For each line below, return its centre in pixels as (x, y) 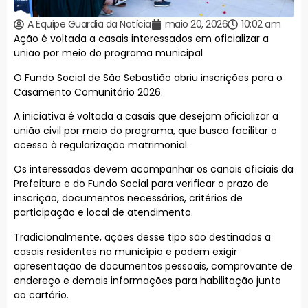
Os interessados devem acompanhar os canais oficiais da (154, 169)
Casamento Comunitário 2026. (88, 92)
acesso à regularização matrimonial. (101, 145)
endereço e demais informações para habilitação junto (147, 280)
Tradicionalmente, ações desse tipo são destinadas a (142, 237)
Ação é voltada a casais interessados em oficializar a (141, 39)
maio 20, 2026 (196, 24)
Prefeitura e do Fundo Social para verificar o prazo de (141, 184)
